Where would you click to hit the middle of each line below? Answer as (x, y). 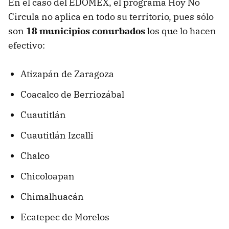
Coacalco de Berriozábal (72, 95)
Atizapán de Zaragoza (67, 74)
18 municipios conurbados (87, 31)
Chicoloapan (48, 176)
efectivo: (27, 45)
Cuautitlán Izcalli (57, 135)
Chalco (35, 156)
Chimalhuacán (52, 197)
